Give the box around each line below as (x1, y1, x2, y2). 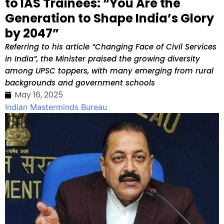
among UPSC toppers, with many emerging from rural (5, 65, 213, 76)
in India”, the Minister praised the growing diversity (5, 53, 200, 64)
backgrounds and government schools (5, 77, 155, 88)
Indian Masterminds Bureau (5, 101, 107, 112)
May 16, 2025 (14, 88, 63, 100)
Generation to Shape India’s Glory (5, 9, 214, 26)
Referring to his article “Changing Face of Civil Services (5, 41, 216, 52)
